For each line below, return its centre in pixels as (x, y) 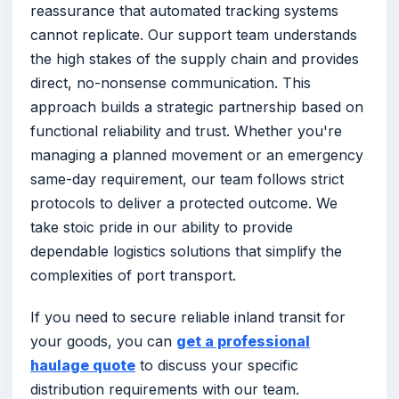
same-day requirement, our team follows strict (187, 179)
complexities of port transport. (133, 276)
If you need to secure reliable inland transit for (188, 318)
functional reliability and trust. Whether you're (186, 131)
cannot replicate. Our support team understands (194, 35)
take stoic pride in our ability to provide (162, 228)
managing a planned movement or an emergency (197, 155)
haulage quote (83, 366)
